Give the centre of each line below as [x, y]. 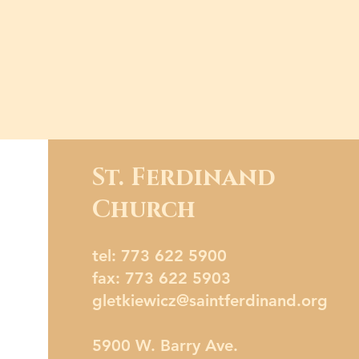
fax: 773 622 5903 [161, 278]
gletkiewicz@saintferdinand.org [210, 301]
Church [144, 210]
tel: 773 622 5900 [162, 256]
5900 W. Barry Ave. [165, 345]
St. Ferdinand [184, 178]
